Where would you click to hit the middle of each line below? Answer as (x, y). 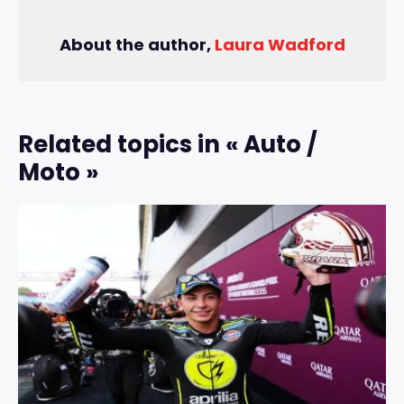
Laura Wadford (280, 44)
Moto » (58, 172)
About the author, (137, 44)
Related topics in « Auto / (168, 144)
